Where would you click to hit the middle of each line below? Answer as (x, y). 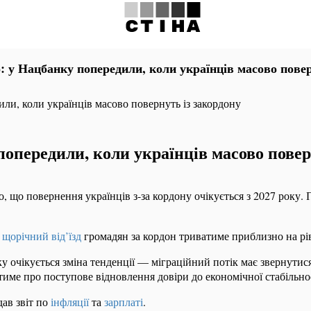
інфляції (71, 301)
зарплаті (124, 301)
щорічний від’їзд (42, 235)
